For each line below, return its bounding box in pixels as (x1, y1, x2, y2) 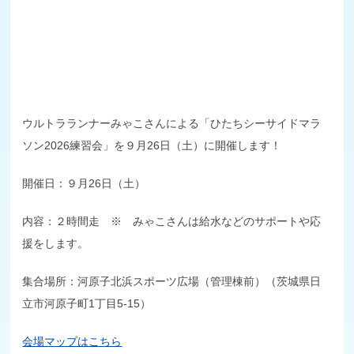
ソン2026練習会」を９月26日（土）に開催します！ (22, 138, 282, 152)
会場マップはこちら (22, 334, 122, 348)
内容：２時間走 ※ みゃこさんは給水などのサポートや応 (22, 214, 322, 228)
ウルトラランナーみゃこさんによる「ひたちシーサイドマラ (22, 116, 322, 130)
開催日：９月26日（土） (22, 176, 146, 190)
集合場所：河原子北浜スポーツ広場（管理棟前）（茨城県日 (22, 274, 322, 288)
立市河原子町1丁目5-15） (22, 296, 152, 310)
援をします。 (22, 236, 89, 250)
